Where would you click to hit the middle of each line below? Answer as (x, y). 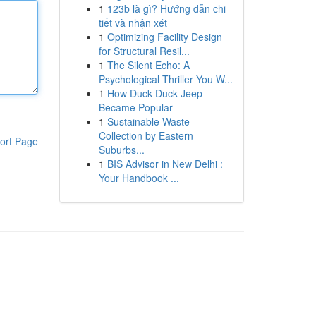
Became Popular (135, 107)
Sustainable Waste (148, 121)
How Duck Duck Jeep (154, 93)
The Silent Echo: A (148, 65)
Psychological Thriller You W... (165, 79)
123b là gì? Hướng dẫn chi (166, 8)
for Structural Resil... (144, 51)
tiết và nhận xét (133, 23)
